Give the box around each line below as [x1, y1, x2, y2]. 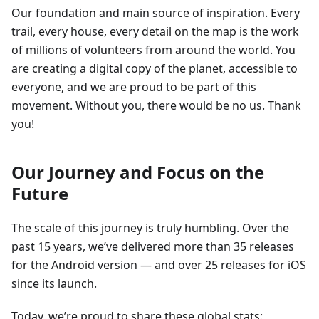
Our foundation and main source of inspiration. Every [11, 5, 300, 21]
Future [11, 182, 68, 206]
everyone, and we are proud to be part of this [11, 79, 256, 95]
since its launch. [11, 276, 97, 292]
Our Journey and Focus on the [11, 160, 264, 184]
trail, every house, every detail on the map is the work [11, 23, 299, 40]
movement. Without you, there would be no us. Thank [11, 98, 301, 114]
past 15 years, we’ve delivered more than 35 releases [11, 239, 294, 255]
